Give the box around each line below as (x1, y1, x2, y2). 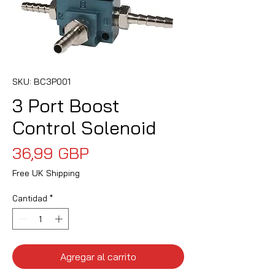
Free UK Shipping (12, 167, 80, 179)
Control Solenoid (12, 115, 156, 139)
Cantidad (12, 193, 47, 203)
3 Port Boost (12, 93, 120, 117)
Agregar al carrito (60, 250, 136, 263)
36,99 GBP (12, 142, 89, 163)
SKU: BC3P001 (12, 76, 71, 87)
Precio (88, 142, 133, 163)
